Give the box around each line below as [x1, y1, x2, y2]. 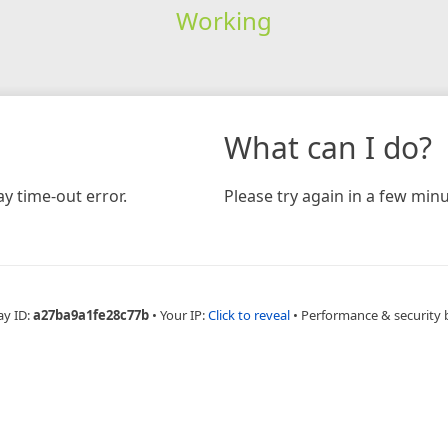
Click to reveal [208, 305, 290, 324]
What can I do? [224, 126, 432, 168]
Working [175, 3, 272, 37]
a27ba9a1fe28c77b [33, 305, 149, 324]
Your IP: [160, 305, 208, 324]
